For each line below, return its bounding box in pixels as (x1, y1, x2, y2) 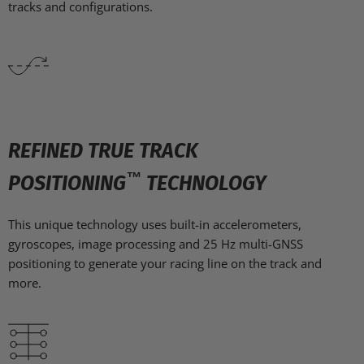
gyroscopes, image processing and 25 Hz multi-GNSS (8, 236, 303, 253)
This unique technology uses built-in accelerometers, (8, 216, 301, 233)
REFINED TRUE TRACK (8, 139, 198, 164)
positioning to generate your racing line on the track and (8, 255, 322, 272)
